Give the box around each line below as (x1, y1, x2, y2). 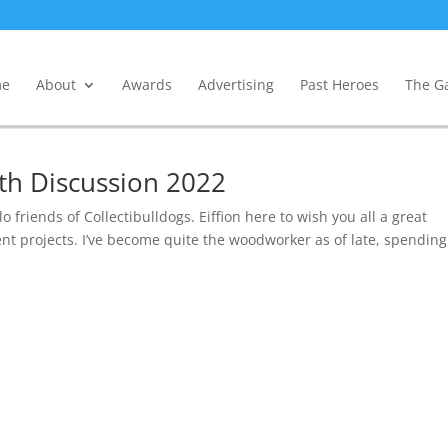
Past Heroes (299, 75, 379, 94)
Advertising (197, 75, 274, 94)
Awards (121, 75, 172, 94)
